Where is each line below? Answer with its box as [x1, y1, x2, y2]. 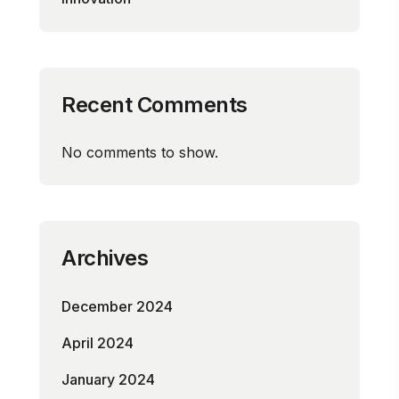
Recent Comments [61, 92, 248, 118]
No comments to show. [61, 143, 218, 161]
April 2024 [61, 334, 134, 352]
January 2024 [61, 370, 155, 388]
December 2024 [61, 297, 173, 315]
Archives [61, 245, 148, 271]
